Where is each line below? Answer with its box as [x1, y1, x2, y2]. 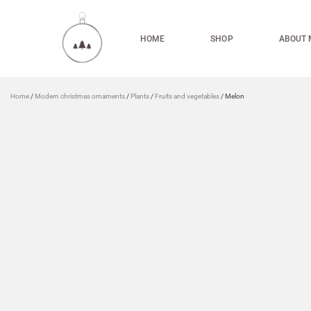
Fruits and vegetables [155, 92, 219, 100]
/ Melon [219, 92, 244, 100]
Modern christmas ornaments [35, 92, 125, 100]
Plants [131, 92, 149, 100]
